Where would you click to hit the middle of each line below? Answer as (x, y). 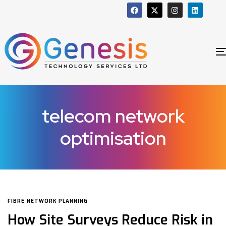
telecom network (113, 116)
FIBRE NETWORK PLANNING (48, 201)
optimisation (113, 138)
